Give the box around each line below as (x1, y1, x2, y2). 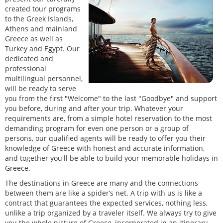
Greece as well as (5, 34, 63, 44)
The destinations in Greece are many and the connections (5, 178, 198, 188)
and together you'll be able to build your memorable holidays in (5, 153, 218, 163)
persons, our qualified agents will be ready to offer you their (5, 133, 206, 143)
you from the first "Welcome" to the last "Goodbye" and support (5, 94, 217, 104)
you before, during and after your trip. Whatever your (5, 104, 183, 113)
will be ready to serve (5, 84, 76, 94)
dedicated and (5, 54, 53, 64)
